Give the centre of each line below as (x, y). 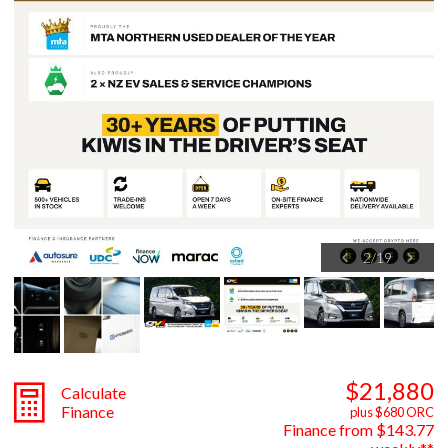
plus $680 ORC (392, 411)
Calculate (93, 392)
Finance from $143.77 (358, 429)
